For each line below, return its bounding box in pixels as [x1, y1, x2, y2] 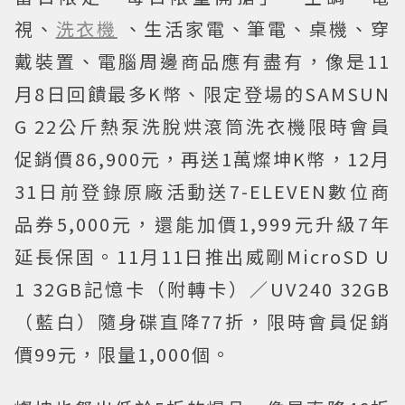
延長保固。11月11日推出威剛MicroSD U [14, 242, 391, 269]
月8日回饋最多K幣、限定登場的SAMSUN [14, 80, 391, 107]
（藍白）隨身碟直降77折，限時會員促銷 [14, 307, 391, 334]
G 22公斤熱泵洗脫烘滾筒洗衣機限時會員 [14, 112, 391, 139]
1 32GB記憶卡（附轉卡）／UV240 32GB [14, 275, 391, 302]
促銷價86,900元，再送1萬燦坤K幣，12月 [14, 145, 391, 172]
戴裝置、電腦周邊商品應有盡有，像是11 [14, 47, 391, 74]
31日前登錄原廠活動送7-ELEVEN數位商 [14, 177, 391, 204]
